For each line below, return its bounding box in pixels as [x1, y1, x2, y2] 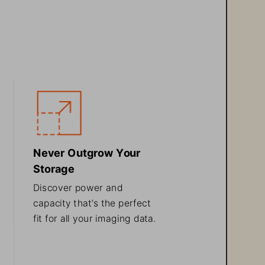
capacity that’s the [33, 196, 119, 206]
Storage [33, 160, 75, 172]
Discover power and [33, 180, 125, 191]
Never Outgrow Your [33, 144, 143, 157]
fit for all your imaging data [33, 211, 154, 221]
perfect [118, 196, 154, 206]
